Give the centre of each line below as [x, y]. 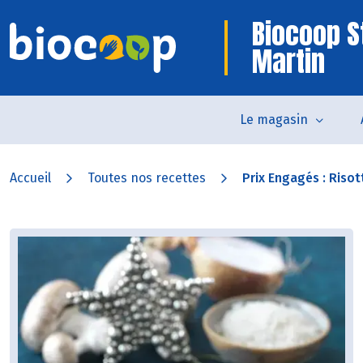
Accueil [30, 178]
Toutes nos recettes [147, 178]
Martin [288, 61]
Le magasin [274, 120]
